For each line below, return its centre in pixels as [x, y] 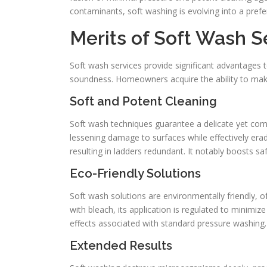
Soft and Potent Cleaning [143, 101]
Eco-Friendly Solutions [135, 173]
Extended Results [121, 246]
